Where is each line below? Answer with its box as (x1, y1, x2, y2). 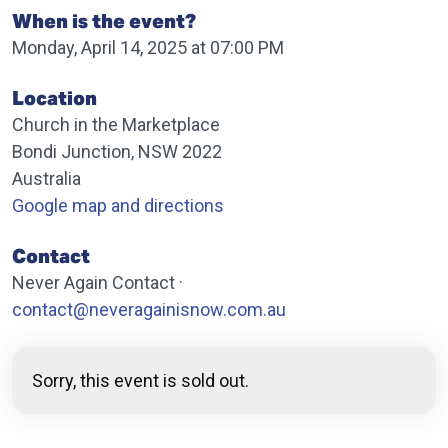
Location (12, 86, 97, 110)
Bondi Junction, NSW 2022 (12, 141, 222, 162)
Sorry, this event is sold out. (32, 370, 249, 391)
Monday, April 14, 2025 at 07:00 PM (12, 37, 284, 58)
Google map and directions (12, 195, 224, 216)
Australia (12, 168, 81, 189)
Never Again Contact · (12, 272, 183, 293)
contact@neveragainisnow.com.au (12, 299, 286, 320)
